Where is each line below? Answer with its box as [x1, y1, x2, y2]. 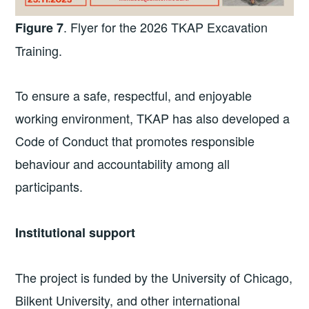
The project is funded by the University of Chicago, [15, 268, 293, 287]
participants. [15, 177, 83, 196]
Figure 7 [15, 19, 64, 37]
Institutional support [15, 223, 136, 241]
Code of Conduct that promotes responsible [15, 132, 255, 150]
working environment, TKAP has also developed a [15, 109, 290, 128]
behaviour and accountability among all [15, 154, 230, 173]
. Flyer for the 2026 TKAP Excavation [63, 18, 268, 37]
